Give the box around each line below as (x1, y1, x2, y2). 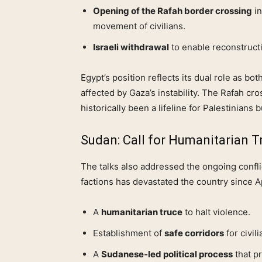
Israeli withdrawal (93, 42, 169, 53)
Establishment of (93, 227, 164, 239)
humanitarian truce (101, 206, 182, 218)
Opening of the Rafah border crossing (93, 5, 252, 17)
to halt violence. (182, 206, 250, 218)
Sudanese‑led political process (101, 249, 233, 260)
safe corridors (164, 227, 224, 239)
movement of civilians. (93, 20, 185, 32)
